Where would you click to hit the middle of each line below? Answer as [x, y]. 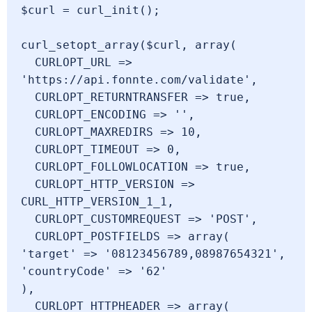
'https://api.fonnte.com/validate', [139, 80]
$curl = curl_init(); [91, 10]
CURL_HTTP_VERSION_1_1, [97, 202]
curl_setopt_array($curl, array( [129, 45]
